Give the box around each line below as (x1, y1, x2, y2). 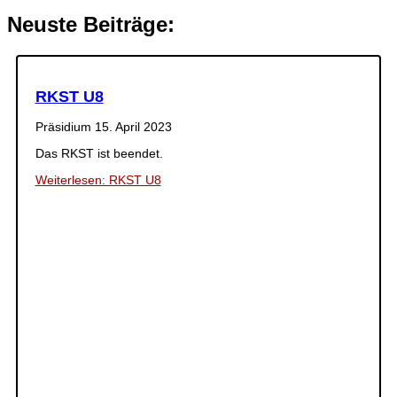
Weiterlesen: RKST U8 (35, 172, 161, 187)
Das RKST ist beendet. (35, 145, 163, 160)
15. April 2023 (94, 119, 172, 134)
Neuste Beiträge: (7, 12, 175, 37)
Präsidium (35, 119, 95, 134)
